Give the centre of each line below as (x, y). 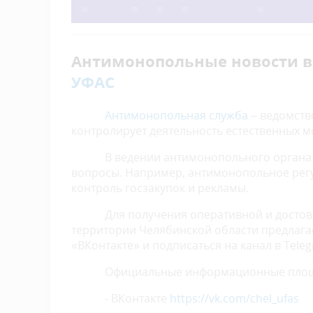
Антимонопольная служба (160, 115)
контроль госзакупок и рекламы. (160, 188)
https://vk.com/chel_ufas (234, 298)
